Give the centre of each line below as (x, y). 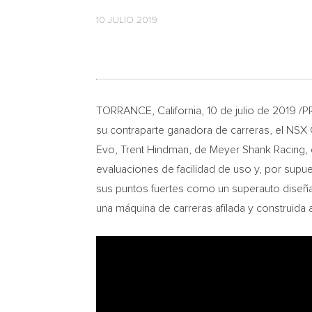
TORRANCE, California (149, 111)
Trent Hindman (155, 150)
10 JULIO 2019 (127, 20)
